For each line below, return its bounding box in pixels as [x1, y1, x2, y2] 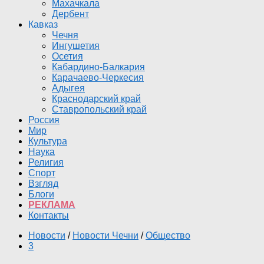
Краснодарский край [52, 94, 141, 104]
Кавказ [28, 19, 58, 29]
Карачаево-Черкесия [52, 72, 144, 82]
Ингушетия [52, 41, 100, 51]
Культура [28, 136, 67, 146]
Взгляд [28, 179, 58, 189]
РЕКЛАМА [28, 200, 75, 210]
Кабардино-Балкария [52, 62, 145, 72]
